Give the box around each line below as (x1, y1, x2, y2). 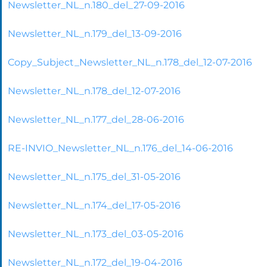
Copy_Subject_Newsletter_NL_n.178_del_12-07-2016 (8, 56, 252, 68)
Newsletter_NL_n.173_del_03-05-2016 (8, 228, 184, 240)
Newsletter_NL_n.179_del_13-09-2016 (8, 27, 182, 39)
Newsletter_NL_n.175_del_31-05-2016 (8, 170, 181, 182)
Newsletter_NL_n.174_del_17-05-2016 (8, 199, 181, 211)
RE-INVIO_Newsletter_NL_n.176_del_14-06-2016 (8, 142, 233, 154)
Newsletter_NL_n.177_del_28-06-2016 (8, 113, 184, 125)
